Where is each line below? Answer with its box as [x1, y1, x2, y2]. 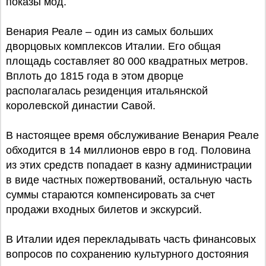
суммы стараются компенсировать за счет [6, 189, 215, 201]
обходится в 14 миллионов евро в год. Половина [6, 144, 251, 156]
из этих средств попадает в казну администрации [6, 159, 252, 171]
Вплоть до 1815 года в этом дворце [6, 70, 183, 82]
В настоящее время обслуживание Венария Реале [6, 129, 259, 141]
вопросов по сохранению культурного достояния [6, 248, 249, 260]
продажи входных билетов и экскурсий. [6, 204, 202, 216]
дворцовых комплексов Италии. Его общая [6, 40, 221, 52]
